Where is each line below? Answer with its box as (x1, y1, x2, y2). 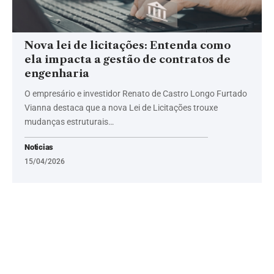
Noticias (24, 142, 54, 152)
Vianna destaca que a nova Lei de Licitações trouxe (24, 102, 218, 113)
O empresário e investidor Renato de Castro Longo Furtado (24, 88, 247, 98)
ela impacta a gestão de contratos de (24, 53, 231, 65)
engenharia (24, 67, 89, 80)
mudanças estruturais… (24, 116, 114, 127)
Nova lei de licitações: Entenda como (24, 39, 231, 51)
